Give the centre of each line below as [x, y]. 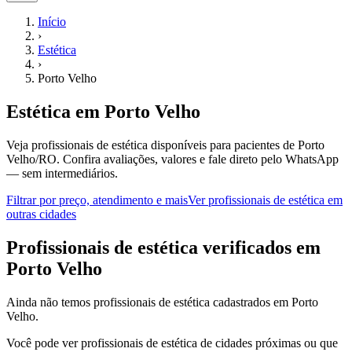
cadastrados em [251, 302]
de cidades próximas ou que [268, 343]
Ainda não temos [50, 302]
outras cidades [41, 214]
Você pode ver [44, 343]
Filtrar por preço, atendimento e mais [97, 200]
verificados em [259, 247]
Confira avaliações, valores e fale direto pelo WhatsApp [201, 159]
